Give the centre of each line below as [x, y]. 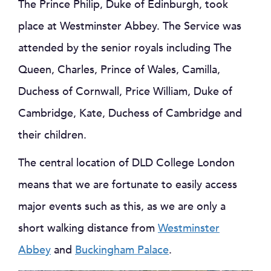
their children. [52, 135]
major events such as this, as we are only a [122, 207]
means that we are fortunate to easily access [128, 185]
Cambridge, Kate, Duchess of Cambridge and [130, 113]
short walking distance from [88, 228]
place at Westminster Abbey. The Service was [130, 26]
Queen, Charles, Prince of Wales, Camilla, [119, 70]
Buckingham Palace [122, 250]
